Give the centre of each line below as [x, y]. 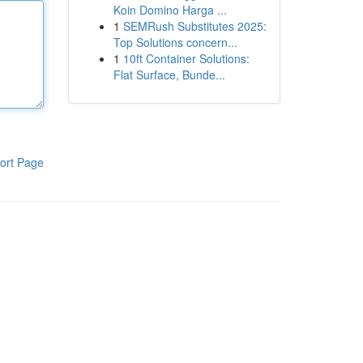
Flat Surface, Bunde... [169, 75]
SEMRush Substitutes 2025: [194, 26]
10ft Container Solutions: [186, 58]
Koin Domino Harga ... [170, 10]
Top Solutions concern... [175, 42]
